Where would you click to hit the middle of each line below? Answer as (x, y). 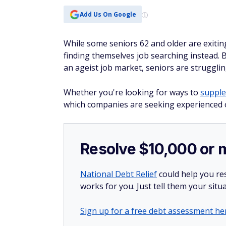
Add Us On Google (108, 14)
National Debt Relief (119, 174)
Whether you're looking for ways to (132, 92)
